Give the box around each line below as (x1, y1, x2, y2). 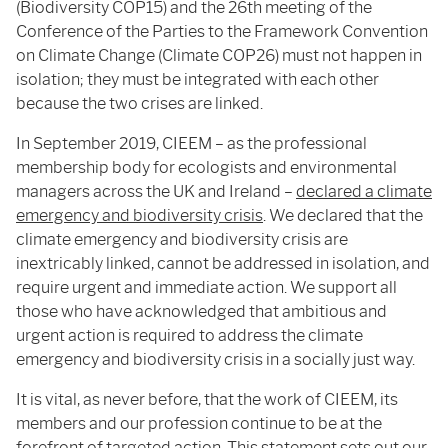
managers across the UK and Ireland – (16, 182, 296, 201)
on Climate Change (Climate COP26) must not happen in (16, 46, 422, 65)
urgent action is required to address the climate (16, 326, 363, 345)
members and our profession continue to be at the (16, 414, 382, 433)
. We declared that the (263, 206, 423, 225)
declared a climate (296, 182, 432, 201)
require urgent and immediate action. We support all (16, 278, 397, 297)
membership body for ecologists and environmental (16, 158, 397, 177)
